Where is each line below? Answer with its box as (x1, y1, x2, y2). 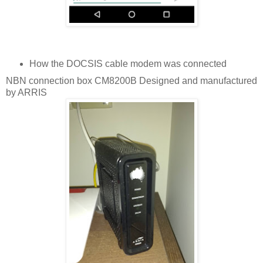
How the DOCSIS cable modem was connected (29, 59, 227, 69)
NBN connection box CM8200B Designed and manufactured (6, 76, 257, 86)
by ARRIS (6, 87, 47, 98)
